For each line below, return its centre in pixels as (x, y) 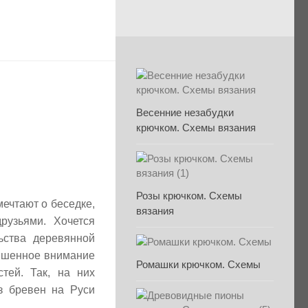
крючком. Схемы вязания (196, 128)
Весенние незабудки (185, 112)
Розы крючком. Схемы (189, 196)
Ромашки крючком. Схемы (198, 264)
